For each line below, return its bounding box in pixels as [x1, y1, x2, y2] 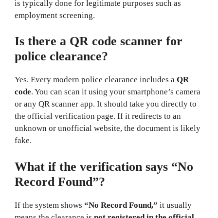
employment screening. [15, 10, 95, 20]
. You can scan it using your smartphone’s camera [31, 87, 200, 96]
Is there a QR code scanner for [15, 34, 182, 48]
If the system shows [15, 200, 84, 210]
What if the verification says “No [15, 159, 193, 174]
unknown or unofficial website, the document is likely [15, 124, 200, 133]
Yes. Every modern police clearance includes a [15, 75, 177, 84]
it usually [158, 200, 192, 210]
